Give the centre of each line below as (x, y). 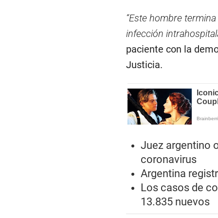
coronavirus (168, 159)
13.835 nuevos (175, 202)
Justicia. (144, 65)
